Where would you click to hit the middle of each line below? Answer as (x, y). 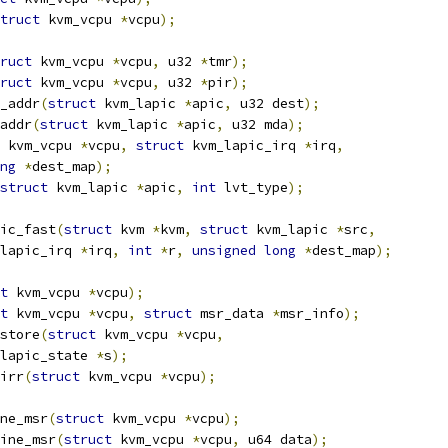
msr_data (232, 313)
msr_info (312, 313)
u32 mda (256, 124)
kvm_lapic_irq (244, 145)
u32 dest (268, 103)
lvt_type (252, 187)
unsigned (224, 250)
